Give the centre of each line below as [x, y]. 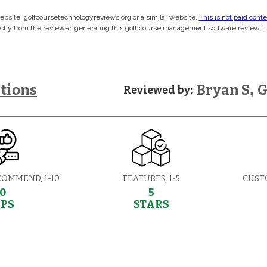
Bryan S [223, 90]
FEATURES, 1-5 [151, 178]
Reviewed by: [158, 90]
